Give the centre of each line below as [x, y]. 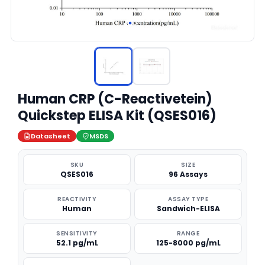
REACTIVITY [77, 199]
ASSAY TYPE [188, 199]
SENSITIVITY [77, 233]
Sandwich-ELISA [188, 209]
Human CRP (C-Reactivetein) [115, 99]
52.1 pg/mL [77, 243]
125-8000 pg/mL [188, 243]
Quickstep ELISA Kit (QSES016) [117, 116]
